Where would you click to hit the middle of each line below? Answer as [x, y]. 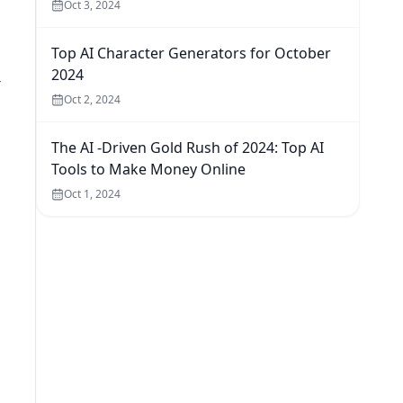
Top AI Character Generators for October [191, 53]
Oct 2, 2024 [92, 99]
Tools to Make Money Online [148, 169]
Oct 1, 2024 [92, 194]
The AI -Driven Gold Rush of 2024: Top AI [188, 148]
